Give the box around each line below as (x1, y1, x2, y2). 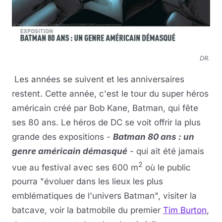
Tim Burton (163, 205, 207, 216)
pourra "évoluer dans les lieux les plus (12, 176, 163, 187)
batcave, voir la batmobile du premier (12, 205, 163, 216)
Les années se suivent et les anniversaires (12, 74, 184, 84)
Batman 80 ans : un (113, 131, 194, 142)
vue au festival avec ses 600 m (12, 162, 138, 172)
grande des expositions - (12, 131, 113, 142)
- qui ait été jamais (127, 146, 204, 156)
